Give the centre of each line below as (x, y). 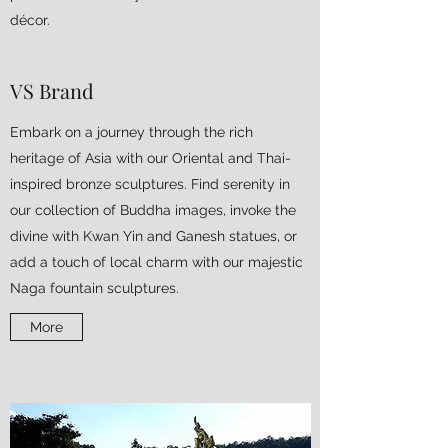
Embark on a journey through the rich (131, 132)
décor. (30, 20)
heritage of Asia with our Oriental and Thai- (150, 158)
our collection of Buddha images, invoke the (153, 210)
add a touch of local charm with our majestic (156, 262)
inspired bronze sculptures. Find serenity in (150, 184)
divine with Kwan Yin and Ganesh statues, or (153, 236)
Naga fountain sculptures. (94, 288)
